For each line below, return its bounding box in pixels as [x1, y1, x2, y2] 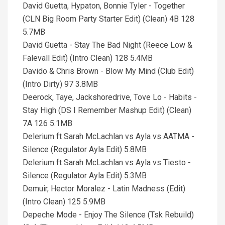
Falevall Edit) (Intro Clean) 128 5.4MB [23, 53, 153, 63]
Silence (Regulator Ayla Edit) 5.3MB [23, 171, 147, 180]
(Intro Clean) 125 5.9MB [23, 197, 105, 206]
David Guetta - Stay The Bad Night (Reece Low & [23, 40, 192, 50]
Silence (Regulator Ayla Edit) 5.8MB [23, 145, 147, 154]
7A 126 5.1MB [23, 119, 72, 128]
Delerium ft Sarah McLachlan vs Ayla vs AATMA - [23, 132, 194, 141]
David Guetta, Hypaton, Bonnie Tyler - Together [23, 1, 185, 11]
